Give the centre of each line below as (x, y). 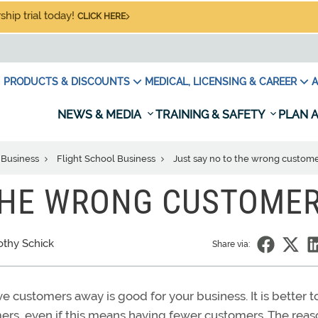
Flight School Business (107, 159)
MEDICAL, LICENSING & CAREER (221, 82)
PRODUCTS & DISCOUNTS (67, 82)
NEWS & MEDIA (101, 115)
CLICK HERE (102, 16)
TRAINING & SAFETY (211, 115)
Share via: (231, 244)
